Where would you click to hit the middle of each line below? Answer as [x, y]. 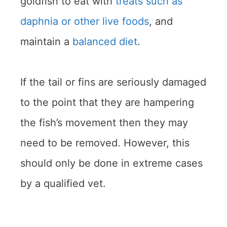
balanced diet [105, 42]
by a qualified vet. [63, 184]
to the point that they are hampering [107, 103]
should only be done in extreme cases [111, 163]
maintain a [46, 42]
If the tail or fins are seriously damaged [113, 82]
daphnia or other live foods [85, 22]
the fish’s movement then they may [104, 123]
